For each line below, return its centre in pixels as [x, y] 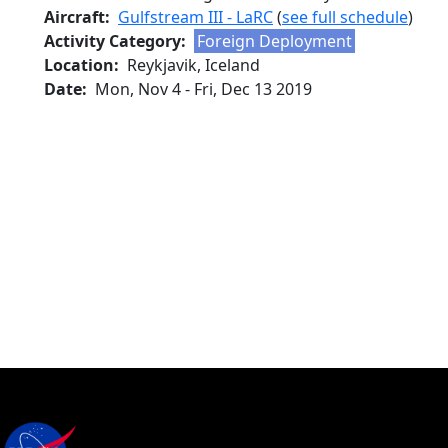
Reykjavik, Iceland [193, 65]
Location [79, 65]
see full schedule [345, 17]
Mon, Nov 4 [138, 89]
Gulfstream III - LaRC [195, 17]
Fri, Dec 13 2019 [253, 89]
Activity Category [112, 41]
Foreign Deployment [275, 41]
